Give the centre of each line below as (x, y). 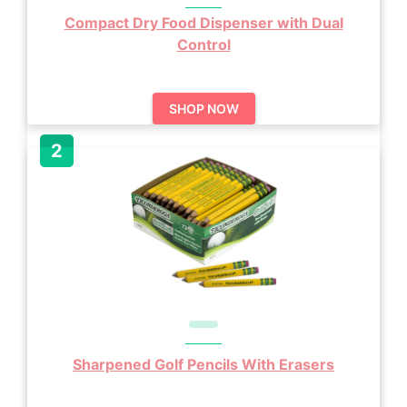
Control (203, 45)
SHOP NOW (203, 109)
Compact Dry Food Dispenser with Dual (203, 23)
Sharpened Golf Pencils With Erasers (203, 364)
